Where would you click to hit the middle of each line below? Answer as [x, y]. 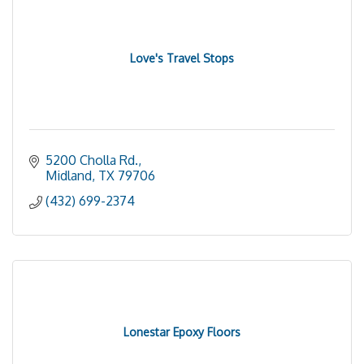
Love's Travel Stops [182, 58]
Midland [69, 175]
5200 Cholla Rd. [92, 160]
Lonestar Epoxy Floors [182, 332]
